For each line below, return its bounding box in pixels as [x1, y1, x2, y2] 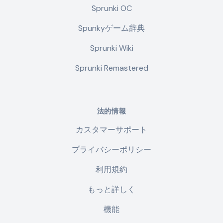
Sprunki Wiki [90, 43, 133, 53]
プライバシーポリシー [72, 144, 151, 155]
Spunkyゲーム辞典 [78, 23, 145, 33]
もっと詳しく [88, 184, 135, 195]
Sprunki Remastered [75, 63, 148, 73]
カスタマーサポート [76, 124, 147, 135]
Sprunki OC [91, 3, 132, 13]
